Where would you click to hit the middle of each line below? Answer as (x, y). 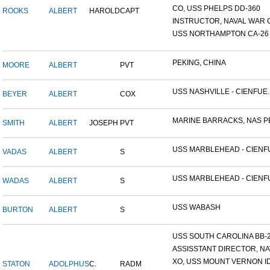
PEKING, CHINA (199, 63)
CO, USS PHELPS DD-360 (216, 9)
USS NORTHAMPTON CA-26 (221, 34)
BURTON (18, 210)
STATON (16, 264)
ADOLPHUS (69, 264)
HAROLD (105, 11)
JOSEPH (104, 123)
